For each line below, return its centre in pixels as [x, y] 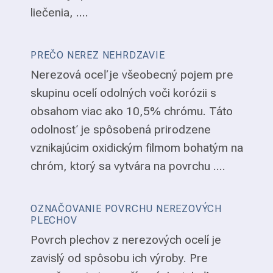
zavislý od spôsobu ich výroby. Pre [119, 258]
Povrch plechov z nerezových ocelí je [126, 240]
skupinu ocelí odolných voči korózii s [123, 93]
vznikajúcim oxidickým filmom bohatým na [137, 148]
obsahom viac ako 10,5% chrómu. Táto [132, 112]
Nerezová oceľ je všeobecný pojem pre [132, 75]
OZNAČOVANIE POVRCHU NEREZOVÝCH [126, 209]
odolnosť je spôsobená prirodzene [121, 130]
